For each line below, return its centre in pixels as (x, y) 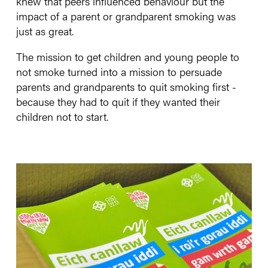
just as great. (45, 31)
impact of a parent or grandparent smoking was (126, 16)
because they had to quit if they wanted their (118, 102)
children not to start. (62, 117)
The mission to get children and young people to (128, 57)
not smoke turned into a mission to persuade (119, 72)
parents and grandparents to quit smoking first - (126, 87)
